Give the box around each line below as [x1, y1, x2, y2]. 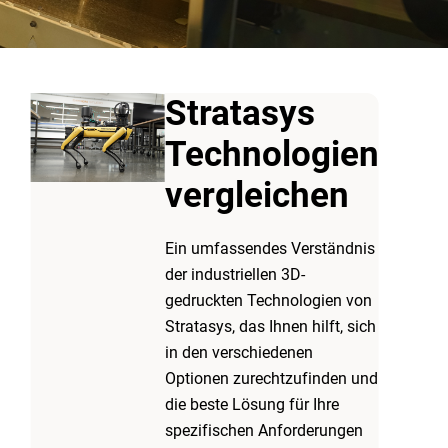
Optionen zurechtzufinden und [164, 369, 378, 388]
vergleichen [164, 175, 349, 216]
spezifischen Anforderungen [164, 421, 363, 440]
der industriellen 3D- [164, 265, 305, 284]
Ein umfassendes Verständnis [164, 239, 375, 258]
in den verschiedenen [164, 343, 313, 362]
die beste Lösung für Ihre [164, 395, 339, 414]
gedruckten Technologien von [164, 291, 372, 310]
